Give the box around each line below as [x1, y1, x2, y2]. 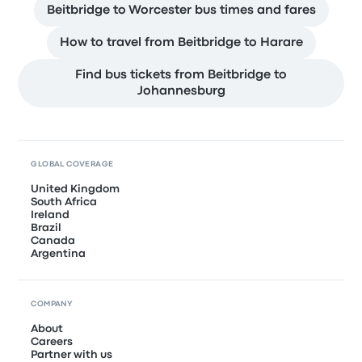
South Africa [31, 196, 98, 207]
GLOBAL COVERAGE [31, 160, 114, 168]
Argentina [31, 248, 86, 259]
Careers [31, 336, 74, 347]
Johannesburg [137, 85, 225, 97]
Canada [31, 235, 76, 246]
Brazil [31, 222, 62, 233]
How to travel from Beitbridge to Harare [59, 36, 303, 48]
